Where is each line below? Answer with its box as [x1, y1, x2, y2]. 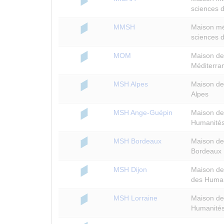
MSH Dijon [113, 165, 147, 173]
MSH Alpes [113, 79, 148, 88]
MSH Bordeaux [113, 136, 161, 145]
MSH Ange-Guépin [113, 108, 172, 116]
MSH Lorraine [113, 193, 157, 202]
